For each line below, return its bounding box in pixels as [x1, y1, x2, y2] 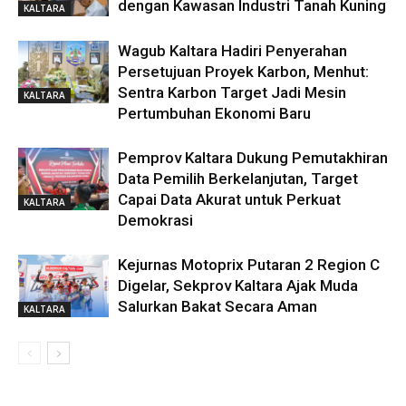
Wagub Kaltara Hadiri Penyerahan [118, 42, 347, 61]
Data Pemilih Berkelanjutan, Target [118, 169, 358, 188]
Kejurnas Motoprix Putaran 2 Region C [118, 256, 380, 275]
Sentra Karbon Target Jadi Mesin [118, 83, 346, 102]
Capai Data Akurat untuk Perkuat [118, 190, 341, 209]
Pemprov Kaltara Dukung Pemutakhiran [118, 149, 388, 168]
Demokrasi [118, 211, 193, 230]
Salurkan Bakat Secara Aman [118, 297, 317, 316]
